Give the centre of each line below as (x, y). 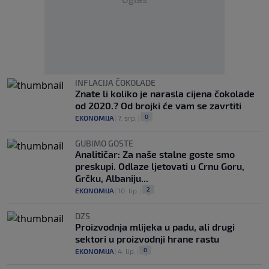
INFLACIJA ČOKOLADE (115, 83)
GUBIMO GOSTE (104, 143)
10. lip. (128, 190)
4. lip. (127, 251)
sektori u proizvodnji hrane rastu (147, 239)
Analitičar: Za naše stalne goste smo (155, 154)
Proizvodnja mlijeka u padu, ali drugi (155, 227)
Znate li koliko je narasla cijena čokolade (165, 93)
